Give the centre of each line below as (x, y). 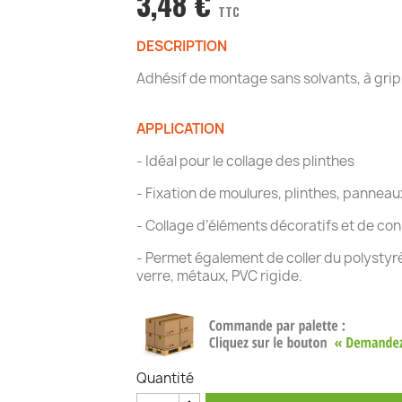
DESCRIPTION (181, 46)
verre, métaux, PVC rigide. (219, 276)
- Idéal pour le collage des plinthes (245, 161)
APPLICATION (180, 129)
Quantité (165, 378)
